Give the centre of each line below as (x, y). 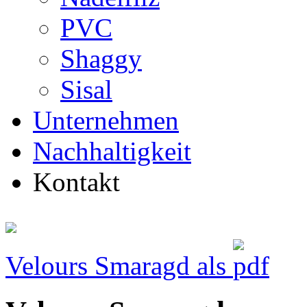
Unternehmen (106, 120)
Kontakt (76, 182)
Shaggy (101, 59)
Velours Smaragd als (119, 266)
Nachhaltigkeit (112, 151)
